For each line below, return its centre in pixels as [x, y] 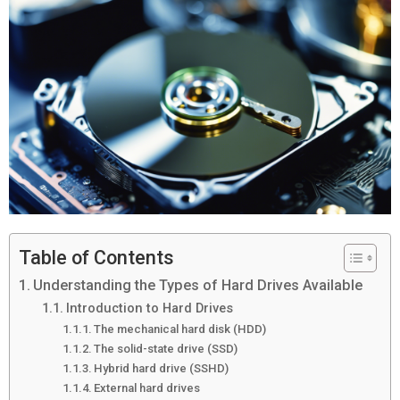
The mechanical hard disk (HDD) [180, 329]
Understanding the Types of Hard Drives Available [198, 286]
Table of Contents [96, 258]
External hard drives [147, 388]
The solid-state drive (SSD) [166, 349]
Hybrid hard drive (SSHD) [162, 369]
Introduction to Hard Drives [149, 308]
